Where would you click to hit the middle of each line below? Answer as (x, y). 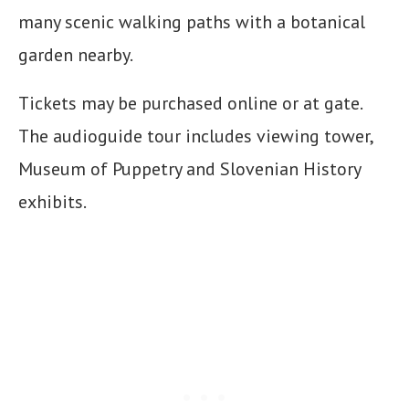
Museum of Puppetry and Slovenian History (189, 169)
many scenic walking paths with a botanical (192, 22)
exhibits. (52, 202)
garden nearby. (77, 55)
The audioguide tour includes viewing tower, (195, 136)
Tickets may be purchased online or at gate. (192, 104)
